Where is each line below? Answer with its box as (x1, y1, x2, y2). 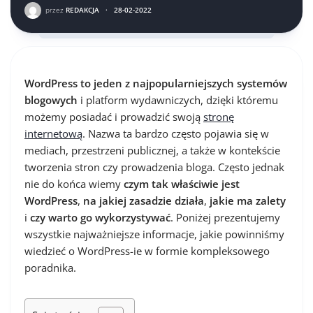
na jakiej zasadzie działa (83, 194, 204, 208)
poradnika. (24, 261, 76, 275)
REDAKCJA (64, 5, 99, 15)
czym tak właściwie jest (124, 177, 240, 191)
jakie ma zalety (210, 194, 286, 208)
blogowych (24, 93, 78, 107)
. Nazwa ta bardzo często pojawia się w (82, 126, 269, 140)
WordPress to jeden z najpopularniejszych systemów (24, 76, 287, 90)
